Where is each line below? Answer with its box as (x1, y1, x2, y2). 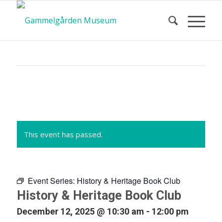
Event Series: (27, 175, 77, 186)
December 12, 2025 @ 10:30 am (16, 206, 144, 217)
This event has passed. (23, 129, 103, 139)
